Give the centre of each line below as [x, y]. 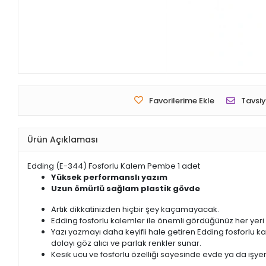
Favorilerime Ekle [181, 101]
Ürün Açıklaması [63, 139]
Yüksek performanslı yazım [110, 178]
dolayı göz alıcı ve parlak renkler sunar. [126, 243]
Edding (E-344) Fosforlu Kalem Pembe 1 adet [114, 166]
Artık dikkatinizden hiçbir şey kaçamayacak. [135, 210]
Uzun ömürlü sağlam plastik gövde [126, 189]
